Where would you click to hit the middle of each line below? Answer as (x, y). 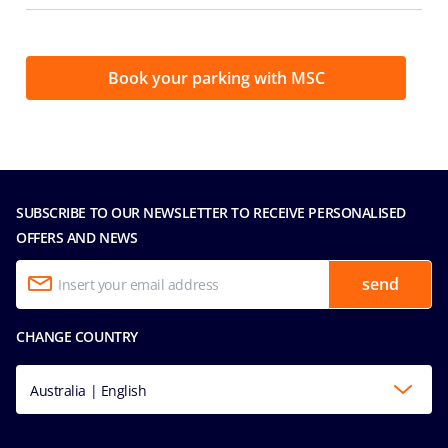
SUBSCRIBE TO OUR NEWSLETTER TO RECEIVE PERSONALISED (211, 212)
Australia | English (88, 390)
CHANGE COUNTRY (77, 336)
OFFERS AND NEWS (77, 237)
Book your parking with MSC (216, 77)
